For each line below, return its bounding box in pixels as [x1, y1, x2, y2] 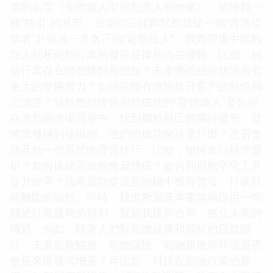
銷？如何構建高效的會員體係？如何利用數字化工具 [10, 157, 262, 172]
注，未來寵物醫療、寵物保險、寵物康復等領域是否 [10, 236, 262, 252]
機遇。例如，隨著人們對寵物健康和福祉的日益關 [10, 221, 251, 236]
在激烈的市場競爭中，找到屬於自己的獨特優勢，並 [10, 110, 262, 125]
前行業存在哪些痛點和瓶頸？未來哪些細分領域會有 [10, 62, 262, 77]
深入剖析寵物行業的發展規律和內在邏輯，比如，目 [10, 46, 262, 62]
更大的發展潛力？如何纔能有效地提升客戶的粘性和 [10, 78, 262, 93]
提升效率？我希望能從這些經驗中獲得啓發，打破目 [10, 173, 262, 188]
